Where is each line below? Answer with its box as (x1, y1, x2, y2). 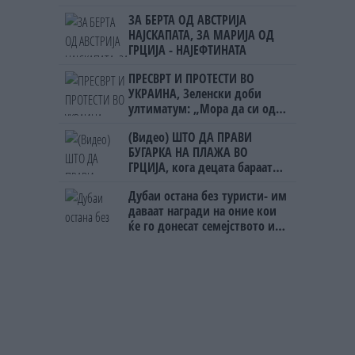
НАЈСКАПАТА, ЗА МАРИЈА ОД (128, 25, 274, 44)
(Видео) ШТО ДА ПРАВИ (128, 128, 252, 146)
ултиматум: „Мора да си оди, (128, 99, 286, 117)
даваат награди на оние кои (128, 201, 277, 219)
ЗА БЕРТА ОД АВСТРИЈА (128, 10, 246, 29)
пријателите (128, 231, 193, 250)
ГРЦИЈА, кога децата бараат (128, 158, 273, 176)
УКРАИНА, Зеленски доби (128, 84, 261, 102)
